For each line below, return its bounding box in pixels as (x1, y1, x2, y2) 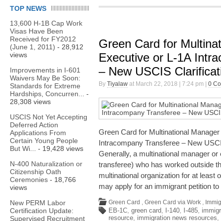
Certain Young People (10, 137, 78, 145)
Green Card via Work (145, 199, 201, 206)
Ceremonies (10, 176, 48, 184)
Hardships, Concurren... (10, 90, 84, 98)
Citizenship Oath (10, 168, 61, 176)
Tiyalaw (107, 80, 128, 87)
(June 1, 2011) (10, 43, 55, 51)
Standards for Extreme (10, 82, 80, 90)
